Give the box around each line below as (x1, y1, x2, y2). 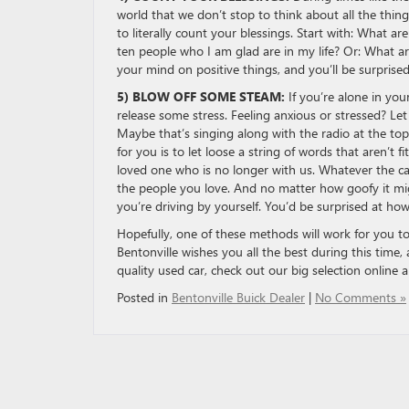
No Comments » (315, 288, 406, 307)
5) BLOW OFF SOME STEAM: (117, 88, 285, 106)
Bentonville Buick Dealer (172, 288, 305, 307)
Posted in (117, 288, 172, 307)
